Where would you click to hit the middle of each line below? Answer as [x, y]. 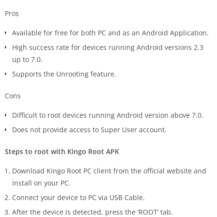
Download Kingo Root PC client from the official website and [109, 171]
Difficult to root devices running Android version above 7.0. [108, 115]
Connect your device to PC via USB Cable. [78, 198]
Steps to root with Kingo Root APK [62, 152]
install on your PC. [41, 183]
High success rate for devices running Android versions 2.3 [108, 47]
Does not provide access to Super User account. [89, 130]
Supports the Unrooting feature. [64, 74]
